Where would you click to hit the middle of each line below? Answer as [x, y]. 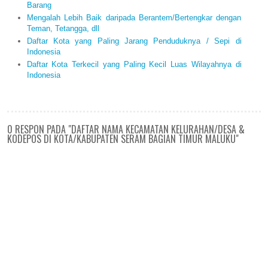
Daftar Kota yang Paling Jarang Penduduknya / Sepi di [134, 41]
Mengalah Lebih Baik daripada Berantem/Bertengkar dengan [134, 17]
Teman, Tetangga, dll [63, 28]
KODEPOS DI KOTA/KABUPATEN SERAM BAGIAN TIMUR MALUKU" [123, 139]
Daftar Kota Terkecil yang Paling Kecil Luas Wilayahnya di [134, 65]
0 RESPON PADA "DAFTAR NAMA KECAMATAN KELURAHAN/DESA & [126, 130]
